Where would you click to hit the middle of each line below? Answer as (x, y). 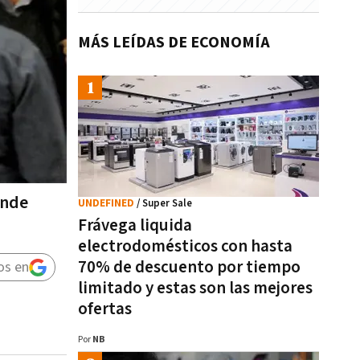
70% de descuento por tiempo (189, 267)
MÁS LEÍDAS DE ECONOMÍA (174, 43)
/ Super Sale (164, 204)
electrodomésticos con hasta (185, 246)
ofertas (105, 309)
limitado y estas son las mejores (195, 288)
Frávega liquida (135, 225)
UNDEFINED (107, 204)
